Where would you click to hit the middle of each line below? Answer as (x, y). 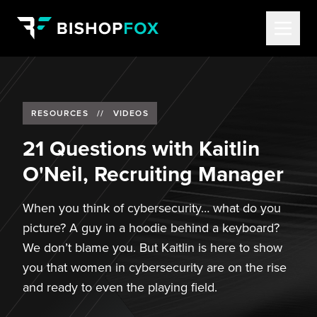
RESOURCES (60, 113)
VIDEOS (131, 113)
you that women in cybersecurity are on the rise (155, 267)
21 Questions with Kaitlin (141, 148)
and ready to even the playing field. (120, 287)
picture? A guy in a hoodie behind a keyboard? (151, 227)
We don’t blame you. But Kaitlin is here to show (152, 247)
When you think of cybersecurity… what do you (152, 208)
